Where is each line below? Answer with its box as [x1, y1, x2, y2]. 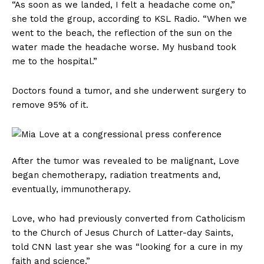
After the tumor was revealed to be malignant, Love [12, 156, 239, 167]
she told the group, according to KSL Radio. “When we [12, 14, 247, 25]
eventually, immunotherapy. [12, 184, 134, 195]
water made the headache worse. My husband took [12, 42, 236, 53]
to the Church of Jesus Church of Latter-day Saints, [12, 227, 233, 239]
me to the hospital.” [12, 56, 100, 67]
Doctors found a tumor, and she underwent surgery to [12, 85, 246, 97]
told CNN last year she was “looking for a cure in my [12, 242, 243, 253]
